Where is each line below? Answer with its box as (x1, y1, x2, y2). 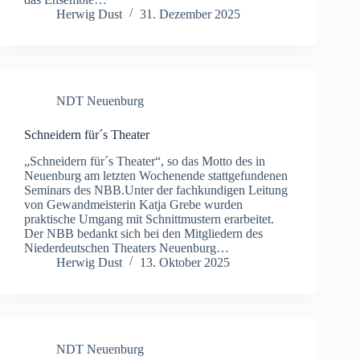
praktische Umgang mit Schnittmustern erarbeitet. (24, 211, 274, 226)
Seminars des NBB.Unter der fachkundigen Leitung (24, 182, 288, 197)
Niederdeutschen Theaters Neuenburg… (24, 240, 229, 255)
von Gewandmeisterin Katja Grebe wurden (24, 197, 243, 211)
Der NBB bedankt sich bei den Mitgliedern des (24, 226, 263, 240)
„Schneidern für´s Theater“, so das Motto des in (24, 153, 265, 168)
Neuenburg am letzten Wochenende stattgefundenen (24, 168, 288, 182)
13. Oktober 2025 (140, 255, 230, 269)
